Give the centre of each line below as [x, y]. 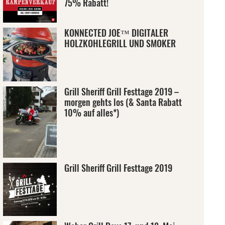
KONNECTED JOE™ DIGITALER [116, 33]
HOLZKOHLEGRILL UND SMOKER [120, 43]
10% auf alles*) [91, 112]
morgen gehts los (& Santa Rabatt [123, 102]
